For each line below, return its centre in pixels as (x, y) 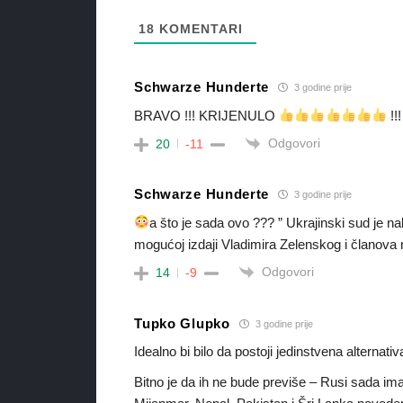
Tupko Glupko (182, 323)
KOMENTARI (199, 28)
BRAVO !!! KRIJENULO (207, 115)
